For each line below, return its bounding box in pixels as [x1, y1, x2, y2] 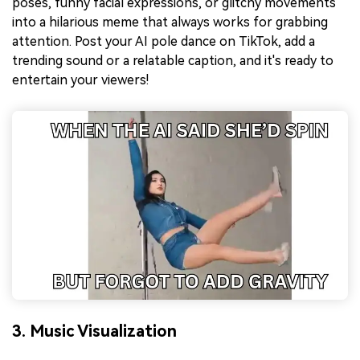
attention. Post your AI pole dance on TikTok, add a [12, 33, 315, 49]
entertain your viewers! [12, 72, 149, 88]
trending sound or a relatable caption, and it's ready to [12, 52, 333, 68]
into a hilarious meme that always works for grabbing [12, 14, 328, 30]
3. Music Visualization [12, 321, 177, 342]
